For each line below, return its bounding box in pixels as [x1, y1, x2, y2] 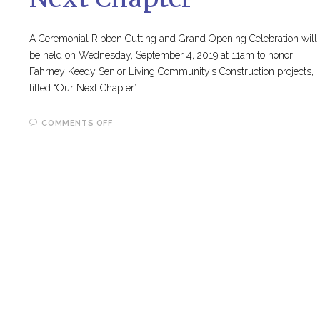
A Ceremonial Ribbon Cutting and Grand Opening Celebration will [29, 33, 317, 45]
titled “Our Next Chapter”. [29, 82, 139, 94]
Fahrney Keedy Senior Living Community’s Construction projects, [29, 66, 314, 78]
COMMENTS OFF [41, 119, 113, 129]
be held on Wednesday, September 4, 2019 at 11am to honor [29, 49, 293, 61]
